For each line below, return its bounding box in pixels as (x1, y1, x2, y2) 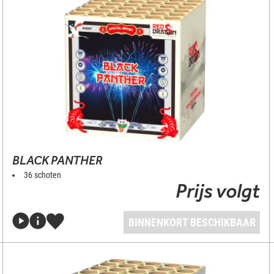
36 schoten (23, 170, 61, 180)
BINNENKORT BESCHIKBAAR (128, 216, 256, 229)
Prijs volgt (176, 179, 261, 202)
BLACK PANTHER (12, 153, 102, 168)
